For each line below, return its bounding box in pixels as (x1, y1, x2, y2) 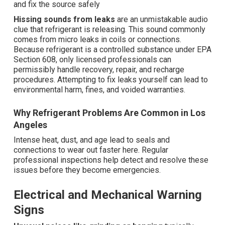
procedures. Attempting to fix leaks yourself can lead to (14, 75, 208, 85)
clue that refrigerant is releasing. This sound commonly (14, 25, 205, 35)
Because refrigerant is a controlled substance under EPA (14, 45, 211, 55)
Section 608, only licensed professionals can (14, 55, 171, 65)
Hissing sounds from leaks (14, 15, 115, 25)
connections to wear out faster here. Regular (14, 145, 168, 155)
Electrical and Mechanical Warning (14, 188, 202, 202)
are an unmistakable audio (115, 15, 208, 25)
